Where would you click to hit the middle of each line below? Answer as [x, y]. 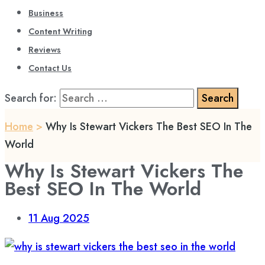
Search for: [31, 98]
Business [46, 13]
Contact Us [50, 68]
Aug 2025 [65, 218]
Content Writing [60, 31]
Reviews [45, 50]
